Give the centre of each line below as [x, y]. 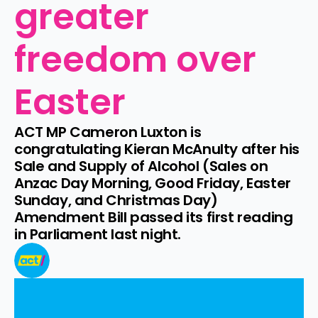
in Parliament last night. [98, 234]
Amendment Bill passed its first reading [154, 217]
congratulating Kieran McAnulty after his [157, 149]
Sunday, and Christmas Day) [116, 200]
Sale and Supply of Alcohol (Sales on [141, 166]
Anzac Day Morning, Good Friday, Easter [153, 183]
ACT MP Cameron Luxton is [108, 132]
